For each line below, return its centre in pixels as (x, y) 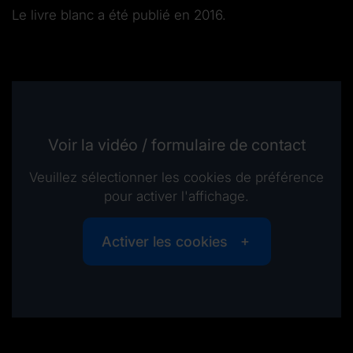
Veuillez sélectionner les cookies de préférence (176, 177)
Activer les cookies (164, 241)
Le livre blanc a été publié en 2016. (119, 15)
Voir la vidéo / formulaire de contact (176, 145)
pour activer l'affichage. (176, 196)
